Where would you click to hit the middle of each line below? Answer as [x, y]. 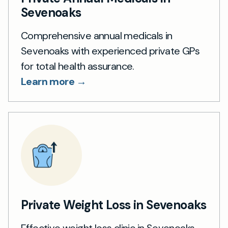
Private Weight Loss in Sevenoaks [114, 205]
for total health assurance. [78, 66]
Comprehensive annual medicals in [97, 36]
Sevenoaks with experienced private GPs [110, 51]
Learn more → [54, 81]
